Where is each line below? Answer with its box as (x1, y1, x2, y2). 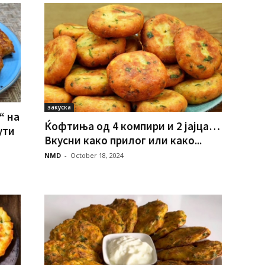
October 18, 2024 (70, 151, 124, 160)
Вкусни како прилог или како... (44, 133, 202, 148)
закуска (47, 103, 71, 112)
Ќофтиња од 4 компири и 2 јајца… (44, 119, 220, 134)
